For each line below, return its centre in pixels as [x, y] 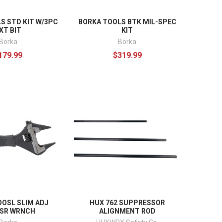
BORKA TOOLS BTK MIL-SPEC [127, 22]
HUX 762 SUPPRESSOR [127, 203]
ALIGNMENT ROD [127, 211]
